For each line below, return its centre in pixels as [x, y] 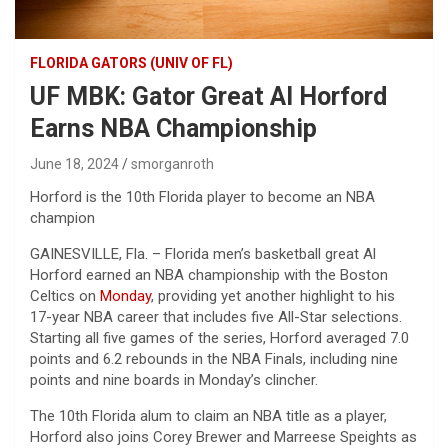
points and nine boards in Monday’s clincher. [174, 379]
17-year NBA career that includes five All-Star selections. [216, 316]
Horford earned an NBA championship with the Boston [209, 274]
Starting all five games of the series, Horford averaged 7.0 [219, 337]
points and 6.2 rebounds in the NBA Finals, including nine [214, 358]
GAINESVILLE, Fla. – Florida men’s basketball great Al [203, 253]
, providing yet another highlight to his [273, 295]
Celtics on [65, 295]
